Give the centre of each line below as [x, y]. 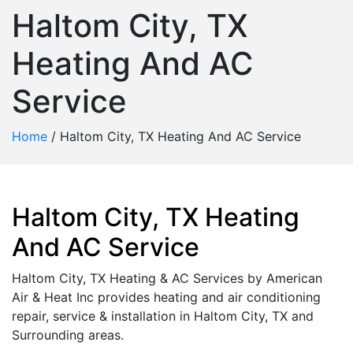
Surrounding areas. [68, 335]
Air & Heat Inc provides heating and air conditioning [166, 297]
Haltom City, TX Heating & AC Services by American [167, 278]
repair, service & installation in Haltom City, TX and [163, 316]
